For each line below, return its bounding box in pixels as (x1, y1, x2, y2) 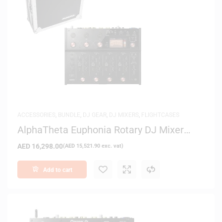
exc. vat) (100, 142, 123, 149)
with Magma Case (17, 133, 97, 146)
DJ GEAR (83, 111, 107, 118)
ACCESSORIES (17, 111, 55, 118)
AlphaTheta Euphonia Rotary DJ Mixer (17, 123, 184, 136)
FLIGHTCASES (141, 111, 179, 118)
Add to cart (43, 166, 72, 173)
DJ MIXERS (109, 111, 139, 118)
